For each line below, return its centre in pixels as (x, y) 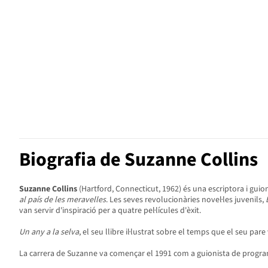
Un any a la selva (49, 232)
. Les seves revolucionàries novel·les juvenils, (186, 200)
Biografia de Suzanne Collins (138, 160)
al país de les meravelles (63, 200)
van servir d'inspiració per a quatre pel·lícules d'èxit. (110, 211)
